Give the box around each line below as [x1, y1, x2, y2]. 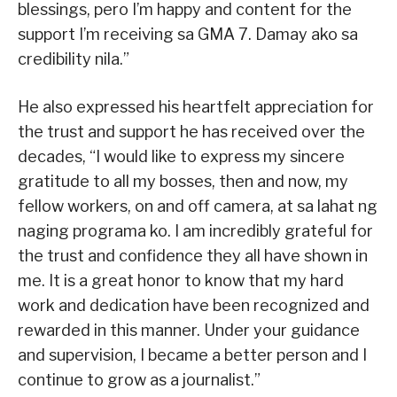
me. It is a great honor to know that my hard [18, 271, 344, 291]
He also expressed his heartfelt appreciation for [18, 97, 374, 117]
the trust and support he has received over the [18, 122, 365, 142]
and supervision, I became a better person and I [18, 346, 367, 365]
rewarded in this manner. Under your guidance [18, 321, 360, 340]
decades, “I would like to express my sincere [18, 147, 345, 167]
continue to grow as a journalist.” [18, 370, 261, 390]
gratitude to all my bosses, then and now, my [18, 172, 348, 191]
